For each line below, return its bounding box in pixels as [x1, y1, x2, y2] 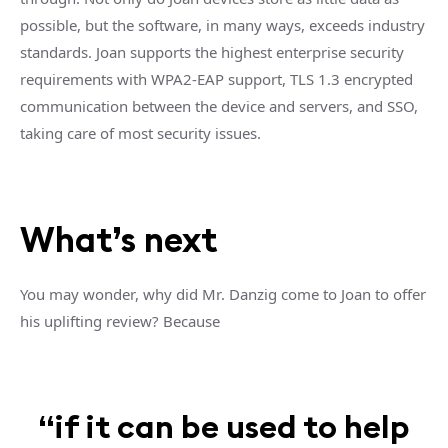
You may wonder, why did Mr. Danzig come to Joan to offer [20, 283, 426, 304]
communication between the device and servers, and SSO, [20, 95, 418, 116]
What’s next [20, 217, 217, 261]
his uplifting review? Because [20, 310, 220, 331]
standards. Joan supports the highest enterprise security [20, 41, 404, 62]
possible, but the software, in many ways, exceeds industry [20, 14, 425, 35]
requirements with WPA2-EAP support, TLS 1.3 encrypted [20, 68, 413, 89]
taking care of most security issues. [20, 122, 261, 143]
